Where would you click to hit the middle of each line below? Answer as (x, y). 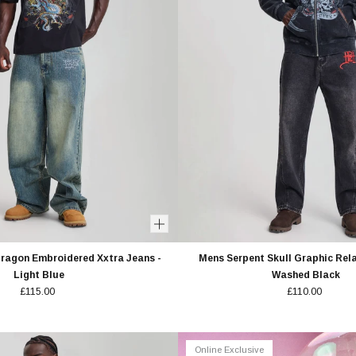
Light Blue (39, 275)
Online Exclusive (229, 349)
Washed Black (306, 275)
